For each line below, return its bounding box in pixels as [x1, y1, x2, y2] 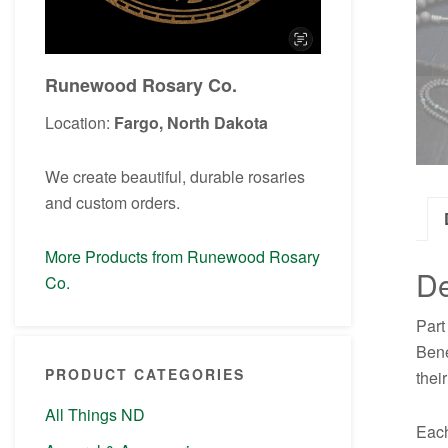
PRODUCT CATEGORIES [45, 363, 245, 384]
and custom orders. [45, 190, 180, 214]
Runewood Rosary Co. [45, 71, 237, 98]
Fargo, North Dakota [114, 110, 268, 134]
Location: [45, 110, 114, 134]
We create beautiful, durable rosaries [45, 164, 305, 188]
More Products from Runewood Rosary [45, 244, 320, 268]
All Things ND [45, 402, 145, 426]
